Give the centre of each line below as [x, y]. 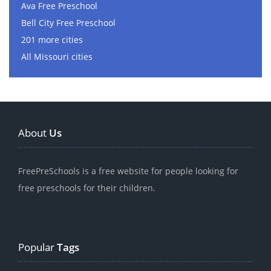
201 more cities [52, 40]
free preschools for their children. [87, 188]
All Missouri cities [57, 57]
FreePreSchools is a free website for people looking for [128, 171]
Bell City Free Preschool [68, 23]
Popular [38, 247]
